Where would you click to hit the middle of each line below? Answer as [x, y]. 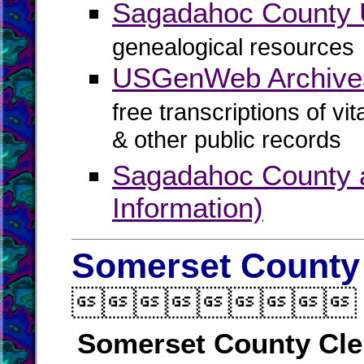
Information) [188, 208]
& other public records [227, 143]
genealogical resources [233, 47]
